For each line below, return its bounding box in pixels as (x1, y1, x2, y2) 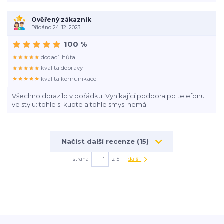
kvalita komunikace (41, 75, 97, 82)
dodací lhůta (41, 53, 76, 61)
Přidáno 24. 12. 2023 (31, 24, 80, 31)
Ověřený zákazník (31, 15, 91, 23)
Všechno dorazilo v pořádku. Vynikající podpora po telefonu (11, 92, 205, 100)
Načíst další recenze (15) (62, 137, 151, 145)
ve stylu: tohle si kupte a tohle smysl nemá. (11, 100, 148, 108)
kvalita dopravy (41, 64, 83, 72)
